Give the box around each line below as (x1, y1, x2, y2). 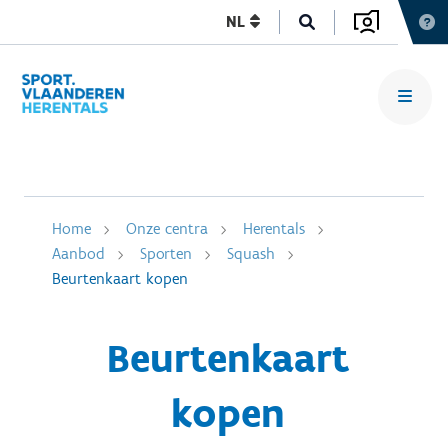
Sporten (140, 244, 192, 263)
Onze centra (126, 219, 208, 238)
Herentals (243, 219, 305, 238)
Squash (227, 244, 275, 263)
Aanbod (52, 244, 105, 263)
